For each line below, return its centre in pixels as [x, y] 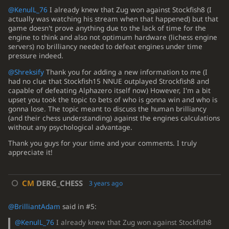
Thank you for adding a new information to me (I [125, 72]
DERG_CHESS [58, 183]
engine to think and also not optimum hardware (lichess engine [112, 38]
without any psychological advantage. [70, 127]
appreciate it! [30, 153]
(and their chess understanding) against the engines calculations [114, 118]
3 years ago [106, 183]
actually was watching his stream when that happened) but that [113, 19]
